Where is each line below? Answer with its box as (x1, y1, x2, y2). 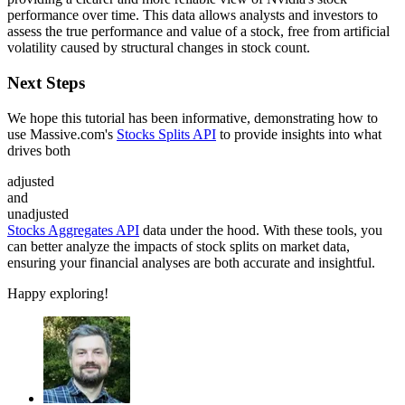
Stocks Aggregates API (7, 221, 139, 238)
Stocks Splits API (117, 126, 216, 142)
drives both (7, 142, 71, 158)
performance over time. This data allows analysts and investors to (7, 7, 378, 24)
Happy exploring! (7, 285, 108, 301)
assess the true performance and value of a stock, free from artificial (7, 24, 390, 40)
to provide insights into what (216, 126, 381, 142)
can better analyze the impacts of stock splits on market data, (7, 238, 350, 254)
